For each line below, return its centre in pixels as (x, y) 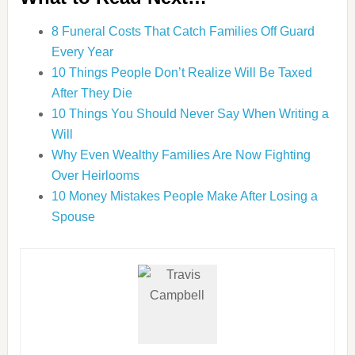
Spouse (73, 217)
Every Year (82, 52)
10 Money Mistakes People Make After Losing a (184, 196)
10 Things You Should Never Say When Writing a (190, 114)
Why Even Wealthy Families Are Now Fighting (181, 155)
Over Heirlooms (95, 176)
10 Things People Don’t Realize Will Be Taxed (181, 73)
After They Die (92, 93)
